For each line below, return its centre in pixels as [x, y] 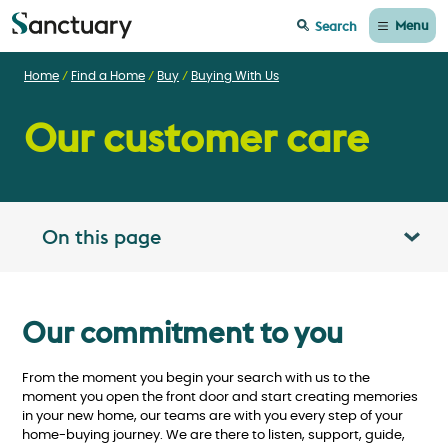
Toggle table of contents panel [325, 244]
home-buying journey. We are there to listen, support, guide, [213, 436]
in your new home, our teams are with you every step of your [212, 417]
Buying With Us [235, 76]
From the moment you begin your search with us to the [196, 379]
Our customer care [196, 137]
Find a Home [108, 76]
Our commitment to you [182, 332]
